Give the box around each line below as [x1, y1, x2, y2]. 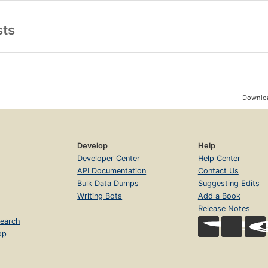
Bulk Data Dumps [77, 179, 139, 188]
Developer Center [77, 154, 141, 163]
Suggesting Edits [197, 179, 260, 188]
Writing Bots [77, 191, 123, 201]
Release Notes [197, 204, 250, 214]
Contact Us [197, 166, 239, 176]
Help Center [197, 154, 240, 163]
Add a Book [197, 191, 240, 201]
